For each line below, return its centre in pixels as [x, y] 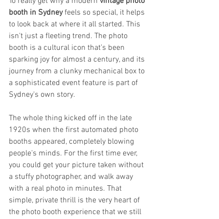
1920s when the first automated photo [75, 130]
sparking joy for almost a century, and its [78, 59]
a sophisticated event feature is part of [74, 83]
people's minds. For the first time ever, [74, 153]
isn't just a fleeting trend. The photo [69, 36]
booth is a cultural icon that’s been [68, 48]
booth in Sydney [36, 12]
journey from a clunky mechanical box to [78, 71]
